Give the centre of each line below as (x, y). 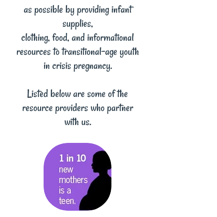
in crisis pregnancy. (77, 65)
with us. (77, 122)
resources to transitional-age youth (77, 51)
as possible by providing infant (77, 9)
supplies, (77, 23)
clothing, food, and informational (77, 37)
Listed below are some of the (77, 93)
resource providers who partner (77, 108)
